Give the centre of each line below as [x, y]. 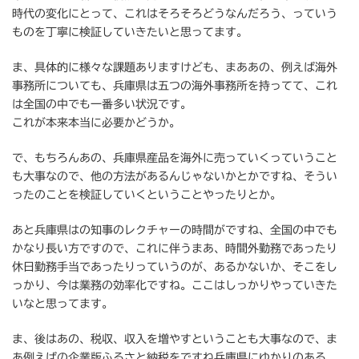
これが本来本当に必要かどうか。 [96, 123]
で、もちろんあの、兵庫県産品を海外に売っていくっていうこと [175, 158]
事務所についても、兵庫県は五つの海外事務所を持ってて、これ [175, 86]
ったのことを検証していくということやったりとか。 [147, 195]
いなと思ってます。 [63, 304]
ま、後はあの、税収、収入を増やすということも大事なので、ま [175, 339]
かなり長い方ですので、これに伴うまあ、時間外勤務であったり [175, 249]
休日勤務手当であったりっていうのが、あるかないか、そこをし [175, 267]
